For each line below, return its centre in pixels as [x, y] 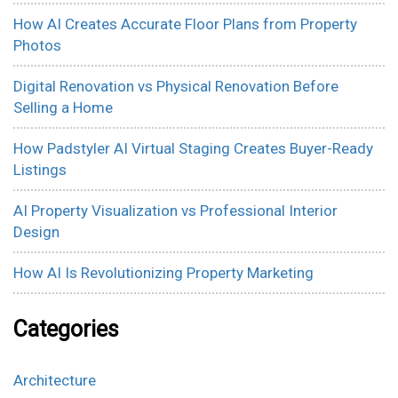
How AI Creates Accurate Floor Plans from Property [185, 24]
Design [36, 231]
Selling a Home [63, 107]
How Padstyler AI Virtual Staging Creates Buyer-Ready [193, 148]
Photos [37, 45]
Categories [66, 330]
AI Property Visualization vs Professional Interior [175, 210]
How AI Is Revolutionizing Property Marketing [163, 272]
